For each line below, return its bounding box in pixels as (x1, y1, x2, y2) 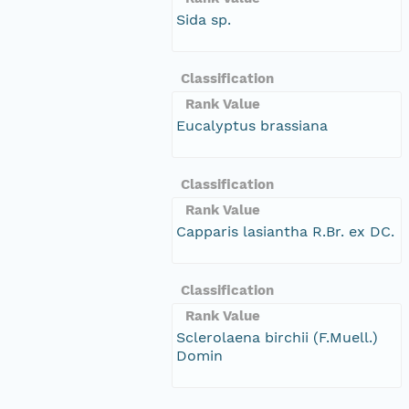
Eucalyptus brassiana (176, 116, 328, 134)
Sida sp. (176, 10, 231, 28)
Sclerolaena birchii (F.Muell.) (176, 328, 378, 346)
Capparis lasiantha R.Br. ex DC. (176, 222, 394, 240)
